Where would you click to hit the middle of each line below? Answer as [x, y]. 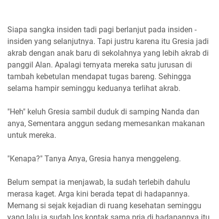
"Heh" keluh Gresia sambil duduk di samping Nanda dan [103, 112]
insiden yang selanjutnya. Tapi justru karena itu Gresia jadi [108, 42]
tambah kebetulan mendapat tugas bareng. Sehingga [99, 77]
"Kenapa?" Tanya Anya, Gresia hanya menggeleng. [94, 159]
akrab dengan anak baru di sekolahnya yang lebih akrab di [108, 53]
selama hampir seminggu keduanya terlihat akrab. [94, 88]
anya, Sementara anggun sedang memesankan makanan [106, 124]
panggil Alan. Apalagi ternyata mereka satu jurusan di [100, 65]
